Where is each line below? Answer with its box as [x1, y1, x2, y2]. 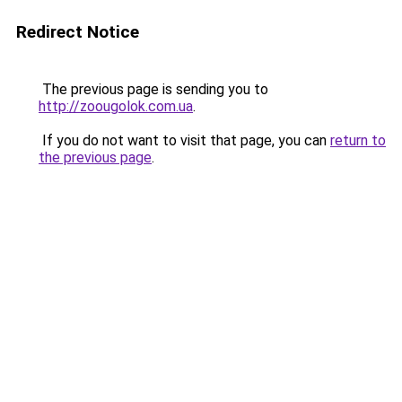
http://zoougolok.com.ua [39, 98, 193, 115]
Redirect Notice [16, 22, 139, 42]
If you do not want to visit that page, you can [39, 132, 330, 149]
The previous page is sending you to [39, 81, 268, 98]
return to [330, 132, 386, 149]
